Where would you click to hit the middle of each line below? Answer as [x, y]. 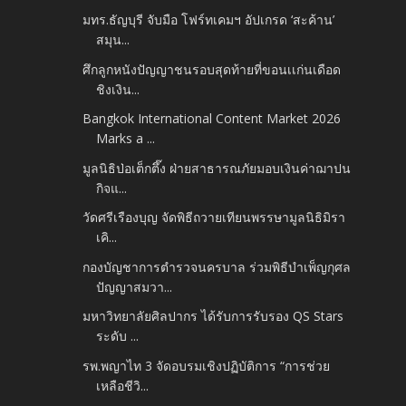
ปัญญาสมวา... [135, 286]
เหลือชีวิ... [123, 385]
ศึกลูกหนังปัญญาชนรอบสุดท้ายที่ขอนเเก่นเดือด [212, 69]
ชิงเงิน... [118, 89]
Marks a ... [126, 139]
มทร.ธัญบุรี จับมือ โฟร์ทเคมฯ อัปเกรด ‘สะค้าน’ [209, 20]
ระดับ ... [118, 336]
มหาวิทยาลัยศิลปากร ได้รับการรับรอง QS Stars [213, 316]
